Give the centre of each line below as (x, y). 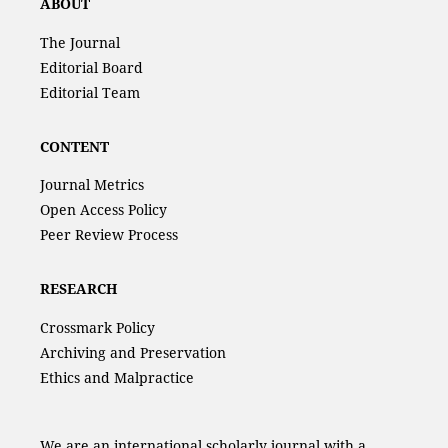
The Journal (79, 42)
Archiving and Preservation (132, 352)
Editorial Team (89, 92)
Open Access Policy (103, 210)
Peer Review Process (108, 235)
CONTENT (74, 146)
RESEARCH (78, 289)
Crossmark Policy (97, 327)
